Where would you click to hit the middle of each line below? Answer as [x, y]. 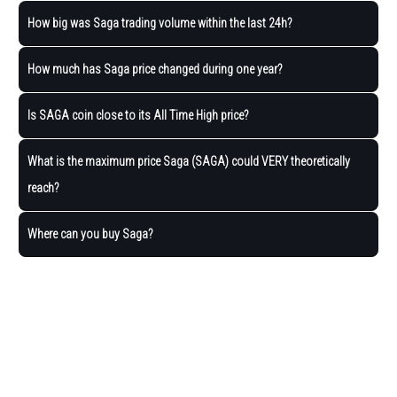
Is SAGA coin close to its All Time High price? [138, 115]
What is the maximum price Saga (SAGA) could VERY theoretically [189, 161]
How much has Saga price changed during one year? [155, 69]
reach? [43, 187]
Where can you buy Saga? [90, 234]
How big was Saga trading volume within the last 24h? [160, 23]
